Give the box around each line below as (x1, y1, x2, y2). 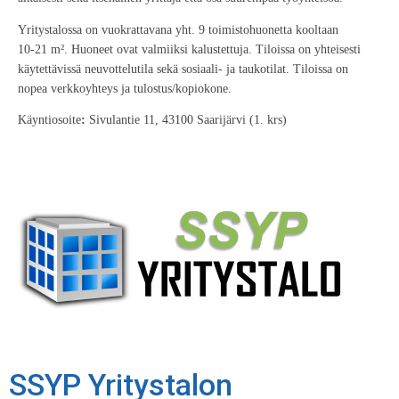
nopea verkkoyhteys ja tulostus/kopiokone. (18, 81, 232, 95)
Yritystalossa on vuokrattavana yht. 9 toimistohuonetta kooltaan (18, 22, 338, 37)
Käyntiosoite (18, 113, 81, 126)
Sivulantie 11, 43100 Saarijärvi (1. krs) (89, 113, 287, 126)
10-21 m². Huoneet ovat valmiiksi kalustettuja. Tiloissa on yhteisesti (18, 42, 361, 56)
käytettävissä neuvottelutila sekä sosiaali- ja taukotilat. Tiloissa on (18, 61, 348, 76)
